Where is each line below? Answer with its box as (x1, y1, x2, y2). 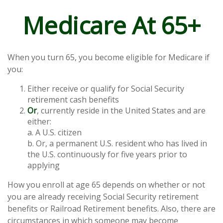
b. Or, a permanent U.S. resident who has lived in (27, 138, 207, 149)
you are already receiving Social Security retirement (7, 191, 199, 202)
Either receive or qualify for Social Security (27, 83, 184, 94)
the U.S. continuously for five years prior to (27, 149, 187, 160)
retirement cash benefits (27, 94, 119, 105)
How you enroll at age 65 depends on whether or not (7, 179, 205, 190)
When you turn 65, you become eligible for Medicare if (7, 52, 210, 63)
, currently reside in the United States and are (37, 105, 206, 116)
